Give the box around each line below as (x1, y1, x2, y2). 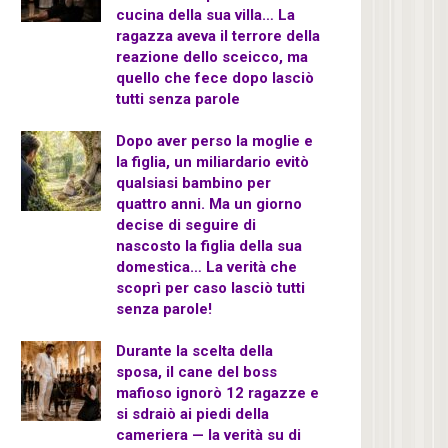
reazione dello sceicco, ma (116, 48, 308, 66)
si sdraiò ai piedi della (116, 405, 269, 423)
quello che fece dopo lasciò (116, 69, 314, 87)
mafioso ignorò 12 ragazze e (116, 384, 319, 402)
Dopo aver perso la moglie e (116, 132, 313, 150)
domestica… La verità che (116, 258, 297, 276)
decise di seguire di (116, 216, 256, 234)
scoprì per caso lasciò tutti (116, 279, 305, 297)
